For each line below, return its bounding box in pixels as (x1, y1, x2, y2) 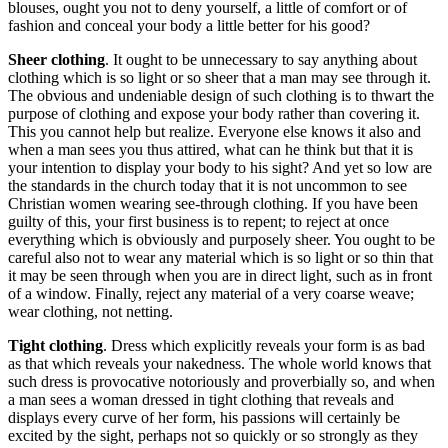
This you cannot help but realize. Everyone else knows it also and (8, 122, 421, 140)
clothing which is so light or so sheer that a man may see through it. (8, 68, 431, 86)
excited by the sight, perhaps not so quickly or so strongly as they (8, 426, 418, 444)
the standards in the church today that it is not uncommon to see (8, 176, 407, 194)
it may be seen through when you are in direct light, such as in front (8, 266, 432, 284)
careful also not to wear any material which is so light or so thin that (8, 248, 433, 266)
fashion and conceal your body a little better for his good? (8, 16, 370, 34)
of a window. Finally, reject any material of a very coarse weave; (8, 284, 414, 302)
